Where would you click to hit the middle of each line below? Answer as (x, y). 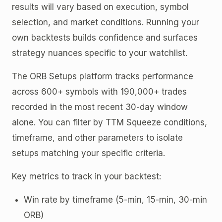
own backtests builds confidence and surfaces (105, 37)
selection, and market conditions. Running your (106, 22)
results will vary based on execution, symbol (100, 7)
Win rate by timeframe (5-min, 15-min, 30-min (115, 199)
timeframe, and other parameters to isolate (97, 138)
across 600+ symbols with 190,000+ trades (99, 91)
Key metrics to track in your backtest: (86, 176)
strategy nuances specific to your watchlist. (100, 53)
